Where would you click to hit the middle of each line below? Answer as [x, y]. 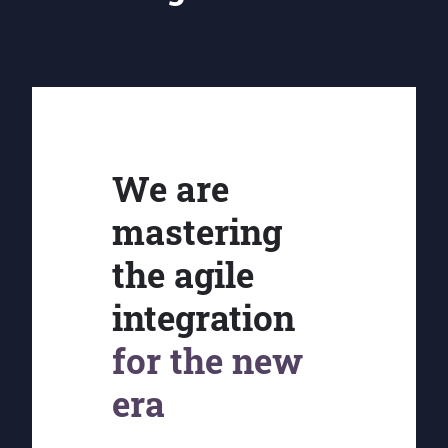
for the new [208, 360]
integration [204, 317]
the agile [183, 274]
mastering [197, 231]
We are [171, 188]
